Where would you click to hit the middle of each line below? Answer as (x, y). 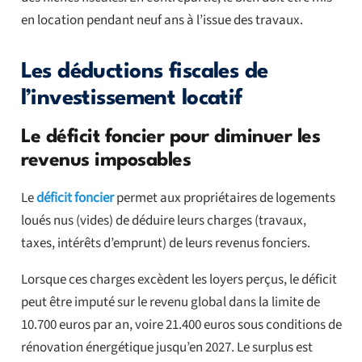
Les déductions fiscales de (144, 72)
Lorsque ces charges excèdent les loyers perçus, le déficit (179, 280)
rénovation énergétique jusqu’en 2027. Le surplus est (166, 348)
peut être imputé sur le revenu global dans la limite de (170, 303)
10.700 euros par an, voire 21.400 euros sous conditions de (181, 325)
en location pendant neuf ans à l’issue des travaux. (162, 21)
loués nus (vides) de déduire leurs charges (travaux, (163, 221)
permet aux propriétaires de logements (224, 198)
